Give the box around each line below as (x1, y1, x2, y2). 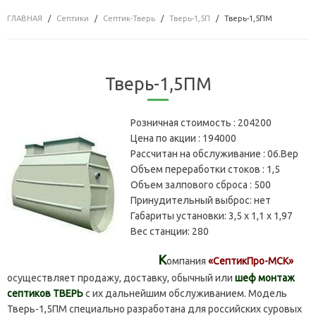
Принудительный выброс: (130, 194, 254, 206)
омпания (166, 255, 208, 267)
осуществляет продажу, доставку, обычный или (7, 272, 235, 284)
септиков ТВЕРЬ (7, 287, 83, 299)
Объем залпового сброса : (130, 178, 254, 190)
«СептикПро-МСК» (208, 255, 293, 267)
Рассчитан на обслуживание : (130, 147, 267, 159)
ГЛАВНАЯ (7, 13, 42, 23)
